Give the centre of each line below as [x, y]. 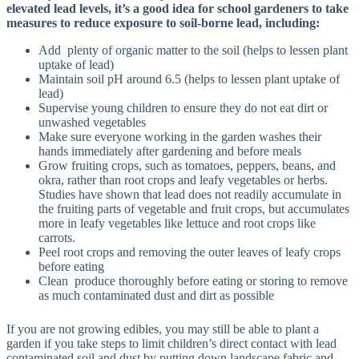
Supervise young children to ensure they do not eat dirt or [183, 108]
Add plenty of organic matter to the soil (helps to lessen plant [193, 50]
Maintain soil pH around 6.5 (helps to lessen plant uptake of [189, 79]
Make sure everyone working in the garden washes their [180, 137]
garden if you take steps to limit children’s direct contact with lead [171, 343]
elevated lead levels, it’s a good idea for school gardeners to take [177, 8]
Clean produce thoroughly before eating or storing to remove [193, 281]
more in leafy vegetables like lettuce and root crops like [177, 223]
